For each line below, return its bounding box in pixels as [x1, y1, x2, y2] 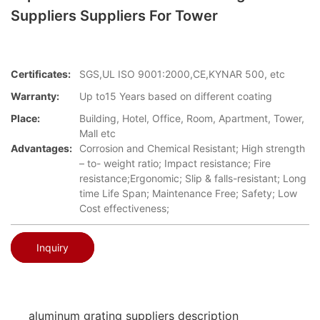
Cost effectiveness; [79, 202, 169, 215]
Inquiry [36, 241, 69, 254]
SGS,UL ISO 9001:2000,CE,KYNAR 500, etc [79, 68, 285, 81]
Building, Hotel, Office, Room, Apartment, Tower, [79, 112, 304, 125]
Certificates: [11, 68, 71, 81]
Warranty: [11, 90, 59, 103]
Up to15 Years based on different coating [79, 90, 272, 103]
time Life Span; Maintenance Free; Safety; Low [79, 187, 297, 200]
